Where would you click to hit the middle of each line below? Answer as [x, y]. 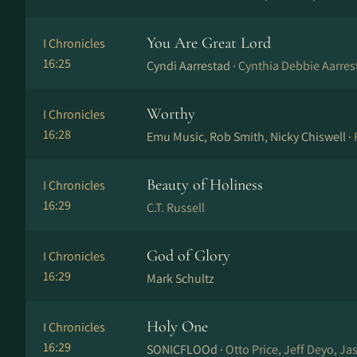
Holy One [177, 327]
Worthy [171, 114]
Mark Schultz [180, 279]
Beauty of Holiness [205, 185]
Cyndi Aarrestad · [192, 66]
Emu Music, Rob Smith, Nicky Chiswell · [250, 137]
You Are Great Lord [209, 43]
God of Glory [188, 256]
